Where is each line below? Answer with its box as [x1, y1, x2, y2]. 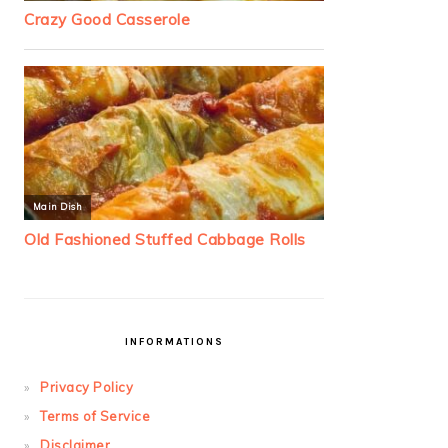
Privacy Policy [40, 379, 133, 396]
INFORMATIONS [124, 336, 224, 349]
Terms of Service [40, 408, 150, 425]
